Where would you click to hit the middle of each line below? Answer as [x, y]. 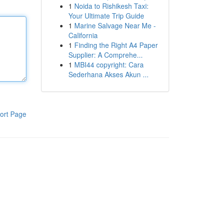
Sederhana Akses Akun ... [108, 74]
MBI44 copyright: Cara [109, 65]
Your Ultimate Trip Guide [106, 16]
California [83, 35]
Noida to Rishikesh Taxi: [111, 6]
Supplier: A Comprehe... [105, 55]
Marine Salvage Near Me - [115, 25]
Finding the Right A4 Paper [116, 45]
